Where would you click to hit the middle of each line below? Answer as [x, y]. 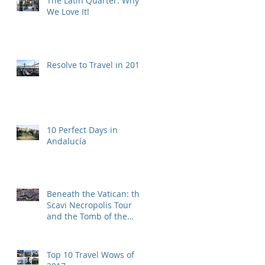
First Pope [66, 227]
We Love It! [68, 11]
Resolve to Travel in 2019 [96, 64]
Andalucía [67, 141]
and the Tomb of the [87, 216]
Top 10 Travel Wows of [91, 254]
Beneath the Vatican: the [96, 193]
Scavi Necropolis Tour [89, 205]
